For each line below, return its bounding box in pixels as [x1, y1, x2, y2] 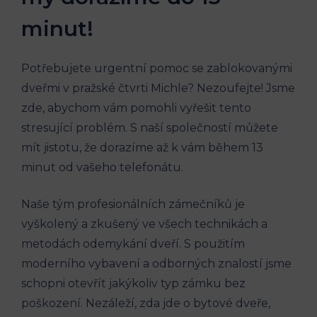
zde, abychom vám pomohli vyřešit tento [21, 100, 251, 115]
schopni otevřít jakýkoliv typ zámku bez [21, 276, 246, 290]
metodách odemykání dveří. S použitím [21, 236, 245, 250]
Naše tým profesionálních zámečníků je [21, 197, 245, 211]
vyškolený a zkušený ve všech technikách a [21, 217, 267, 231]
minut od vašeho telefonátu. [21, 160, 183, 174]
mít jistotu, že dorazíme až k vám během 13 [21, 140, 263, 154]
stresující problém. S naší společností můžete [21, 120, 278, 134]
